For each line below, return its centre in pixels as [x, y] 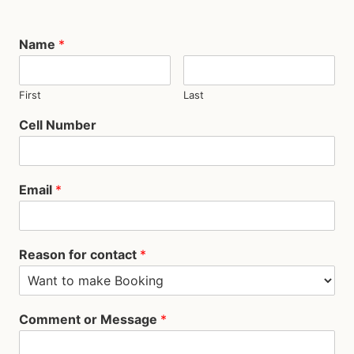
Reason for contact [79, 254]
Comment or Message [90, 319]
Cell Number [58, 125]
